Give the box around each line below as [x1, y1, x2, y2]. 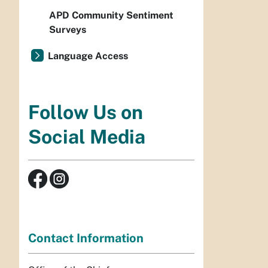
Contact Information [28, 230, 144, 245]
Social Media [28, 126, 145, 148]
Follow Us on [28, 101, 143, 124]
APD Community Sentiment [49, 10, 173, 21]
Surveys [49, 24, 86, 35]
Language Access [48, 50, 128, 62]
